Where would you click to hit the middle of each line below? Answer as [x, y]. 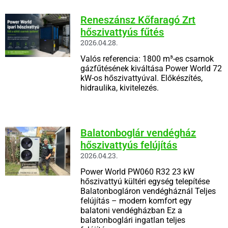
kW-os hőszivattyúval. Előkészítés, [142, 78]
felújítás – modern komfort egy [136, 201]
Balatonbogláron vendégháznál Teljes [148, 191]
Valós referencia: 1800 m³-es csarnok [147, 59]
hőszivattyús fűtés [122, 32]
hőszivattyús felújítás [129, 145]
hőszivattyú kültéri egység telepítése [145, 181]
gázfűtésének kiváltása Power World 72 [151, 68]
